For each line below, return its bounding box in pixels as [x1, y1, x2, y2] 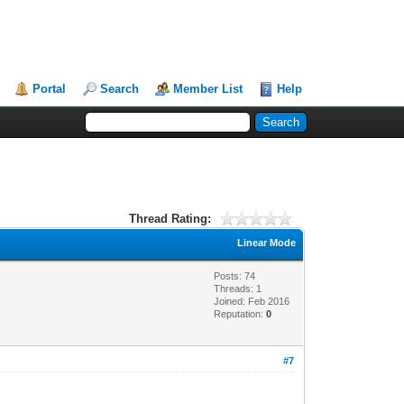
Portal [32, 82, 67, 96]
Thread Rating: [128, 211, 211, 225]
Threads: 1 [214, 282, 262, 294]
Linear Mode [237, 236, 297, 248]
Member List [173, 82, 243, 96]
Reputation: [214, 308, 267, 319]
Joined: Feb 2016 [214, 295, 290, 307]
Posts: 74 [214, 270, 256, 281]
